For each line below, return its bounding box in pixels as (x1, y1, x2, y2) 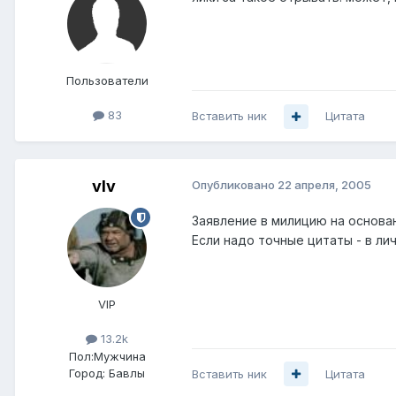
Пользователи (65, 73, 148, 88)
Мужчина (93, 348, 146, 363)
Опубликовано (192, 178, 278, 193)
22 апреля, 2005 (278, 178, 371, 193)
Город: (69, 365, 105, 380)
